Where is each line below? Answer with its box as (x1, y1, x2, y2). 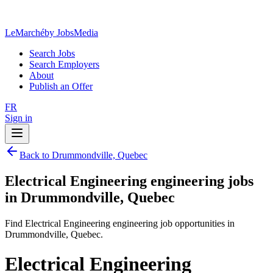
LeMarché (5, 27, 44, 38)
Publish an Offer (29, 81, 93, 91)
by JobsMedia (44, 27, 98, 38)
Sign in (5, 113, 32, 123)
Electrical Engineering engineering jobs (5, 172, 253, 189)
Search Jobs (29, 48, 75, 58)
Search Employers (29, 59, 99, 69)
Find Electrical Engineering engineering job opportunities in (5, 218, 235, 229)
